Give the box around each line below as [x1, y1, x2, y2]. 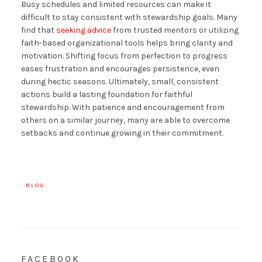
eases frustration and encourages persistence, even [20, 64, 219, 74]
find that [20, 25, 56, 36]
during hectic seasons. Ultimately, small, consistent [20, 77, 219, 87]
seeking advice [56, 25, 111, 36]
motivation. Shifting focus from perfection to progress [20, 51, 227, 61]
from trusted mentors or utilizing [111, 25, 239, 36]
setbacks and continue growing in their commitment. [20, 128, 223, 139]
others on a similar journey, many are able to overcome [20, 115, 230, 126]
